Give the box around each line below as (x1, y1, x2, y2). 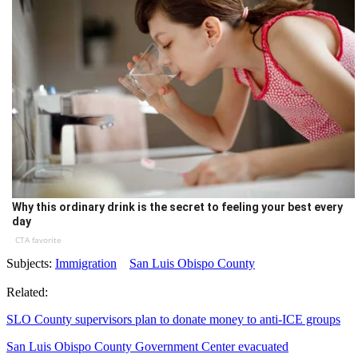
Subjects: (6, 257, 55, 271)
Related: (6, 285, 48, 300)
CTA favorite (14, 234, 62, 246)
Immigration (55, 257, 117, 271)
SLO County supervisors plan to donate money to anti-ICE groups (6, 312, 340, 327)
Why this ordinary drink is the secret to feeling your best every (11, 201, 343, 214)
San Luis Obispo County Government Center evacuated (6, 340, 288, 354)
